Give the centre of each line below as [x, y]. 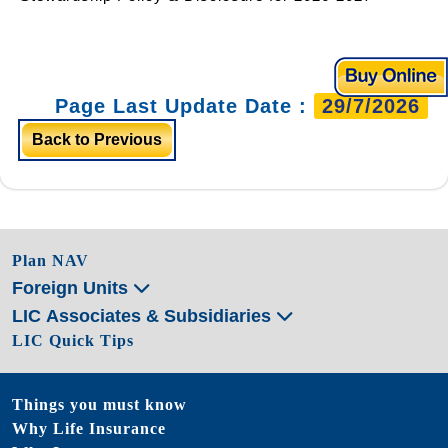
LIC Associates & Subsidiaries [144, 315]
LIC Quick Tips [73, 340]
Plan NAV [50, 260]
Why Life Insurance [89, 428]
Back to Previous [97, 139]
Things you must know [99, 404]
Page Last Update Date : [184, 105]
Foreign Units [72, 287]
